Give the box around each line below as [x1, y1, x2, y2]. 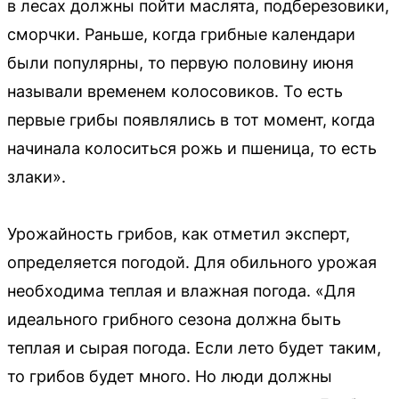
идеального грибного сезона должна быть [7, 309, 341, 329]
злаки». [7, 167, 66, 186]
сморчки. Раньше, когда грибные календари [7, 24, 355, 44]
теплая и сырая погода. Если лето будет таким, [7, 338, 381, 357]
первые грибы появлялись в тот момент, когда [7, 110, 375, 129]
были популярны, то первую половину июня [7, 53, 354, 72]
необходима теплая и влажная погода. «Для [7, 281, 355, 300]
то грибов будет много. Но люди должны [7, 366, 332, 386]
